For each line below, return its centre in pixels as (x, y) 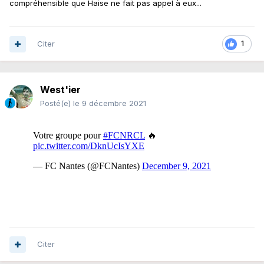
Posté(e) (57, 103)
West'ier (60, 90)
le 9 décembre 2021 (110, 103)
